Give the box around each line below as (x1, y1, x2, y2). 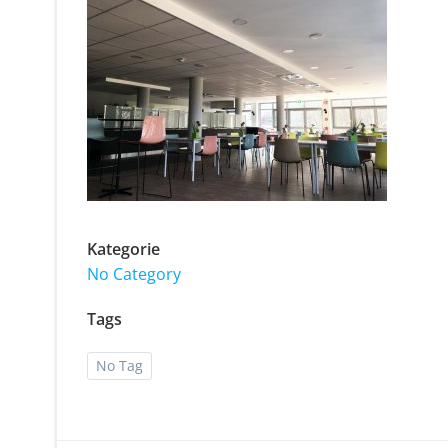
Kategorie (87, 237, 160, 260)
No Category (87, 262, 181, 285)
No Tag (96, 355, 143, 375)
